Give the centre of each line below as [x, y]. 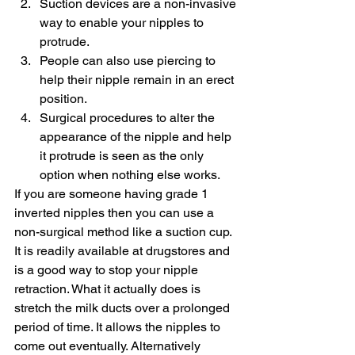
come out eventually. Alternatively [109, 345]
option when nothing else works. [130, 174]
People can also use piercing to [129, 60]
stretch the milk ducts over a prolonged [124, 307]
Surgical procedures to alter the [129, 117]
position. [63, 98]
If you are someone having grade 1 [113, 193]
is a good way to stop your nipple [108, 269]
